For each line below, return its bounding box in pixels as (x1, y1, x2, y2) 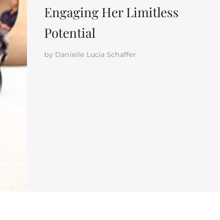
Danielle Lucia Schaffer (55, 50, 136, 59)
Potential (44, 24, 95, 41)
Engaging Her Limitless (44, 3, 179, 21)
